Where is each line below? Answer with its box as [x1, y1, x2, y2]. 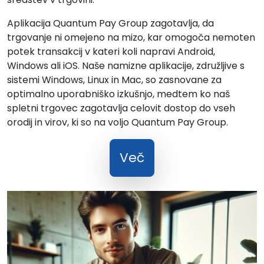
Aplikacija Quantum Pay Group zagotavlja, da [7, 16, 214, 30]
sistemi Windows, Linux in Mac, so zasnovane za [7, 73, 222, 87]
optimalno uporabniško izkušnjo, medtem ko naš [7, 87, 230, 101]
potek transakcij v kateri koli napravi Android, [7, 45, 215, 58]
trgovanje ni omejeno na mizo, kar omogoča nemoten [7, 31, 255, 44]
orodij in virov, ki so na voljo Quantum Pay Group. [7, 115, 228, 129]
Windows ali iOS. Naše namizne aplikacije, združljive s [7, 59, 245, 72]
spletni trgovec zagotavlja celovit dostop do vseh [7, 101, 235, 115]
